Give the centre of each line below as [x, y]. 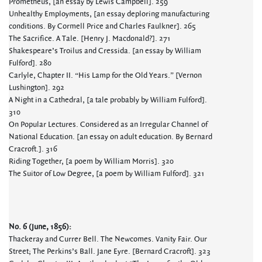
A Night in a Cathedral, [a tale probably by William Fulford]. [108, 100]
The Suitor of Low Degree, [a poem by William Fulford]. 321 [107, 174]
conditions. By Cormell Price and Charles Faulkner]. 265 [102, 26]
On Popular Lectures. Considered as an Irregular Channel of [108, 125]
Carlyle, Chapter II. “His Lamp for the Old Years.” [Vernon [105, 75]
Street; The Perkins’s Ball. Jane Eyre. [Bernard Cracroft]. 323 [110, 251]
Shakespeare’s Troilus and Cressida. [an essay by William [105, 51]
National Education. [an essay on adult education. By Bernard [111, 137]
